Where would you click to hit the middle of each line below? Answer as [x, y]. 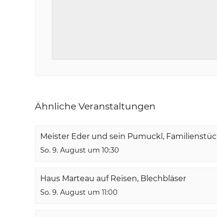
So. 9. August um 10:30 [80, 150]
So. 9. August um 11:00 [79, 193]
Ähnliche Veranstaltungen [95, 107]
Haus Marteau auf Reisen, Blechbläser [113, 179]
